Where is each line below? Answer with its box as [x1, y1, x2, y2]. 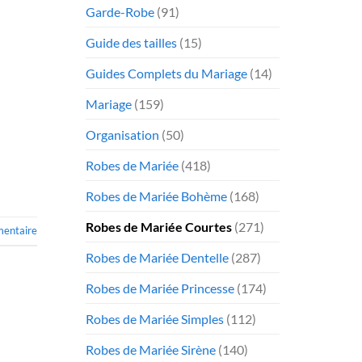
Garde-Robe [86, 3, 154, 19]
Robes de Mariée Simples [86, 310, 224, 326]
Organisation [86, 126, 159, 142]
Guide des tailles [86, 34, 177, 50]
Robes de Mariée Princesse [86, 280, 234, 296]
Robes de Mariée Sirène [86, 341, 216, 357]
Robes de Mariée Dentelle [86, 249, 229, 265]
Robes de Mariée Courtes [86, 218, 232, 234]
